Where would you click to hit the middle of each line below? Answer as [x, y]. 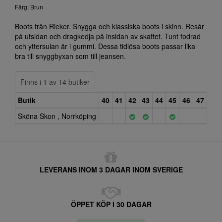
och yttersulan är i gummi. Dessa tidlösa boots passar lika [105, 46]
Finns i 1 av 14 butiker [55, 82]
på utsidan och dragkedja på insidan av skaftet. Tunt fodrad [108, 36]
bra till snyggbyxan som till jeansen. [70, 56]
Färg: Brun [29, 7]
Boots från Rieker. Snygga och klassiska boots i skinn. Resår [110, 26]
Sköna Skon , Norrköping [57, 116]
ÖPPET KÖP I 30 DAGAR [111, 204]
